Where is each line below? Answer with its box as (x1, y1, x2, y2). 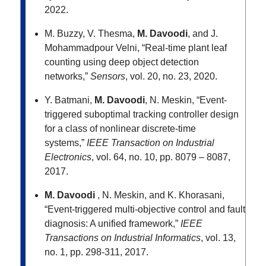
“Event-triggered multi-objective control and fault (45, 204, 245, 215)
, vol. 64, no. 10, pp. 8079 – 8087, (91, 152, 230, 163)
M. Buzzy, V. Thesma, (45, 28, 135, 39)
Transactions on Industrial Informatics (45, 233, 201, 243)
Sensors (90, 71, 125, 82)
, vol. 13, (201, 233, 236, 243)
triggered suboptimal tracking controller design (45, 109, 239, 120)
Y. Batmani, (45, 95, 92, 106)
